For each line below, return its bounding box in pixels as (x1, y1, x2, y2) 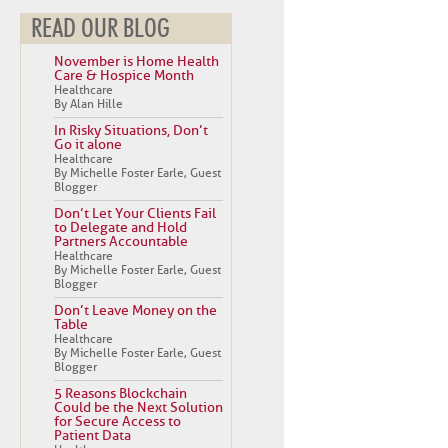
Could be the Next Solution (54, 399, 223, 416)
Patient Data (54, 427, 131, 444)
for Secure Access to (54, 413, 181, 430)
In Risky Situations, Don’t (54, 122, 208, 139)
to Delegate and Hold (54, 219, 187, 236)
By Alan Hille (54, 97, 123, 111)
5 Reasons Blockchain (54, 385, 187, 402)
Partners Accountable (54, 233, 188, 250)
